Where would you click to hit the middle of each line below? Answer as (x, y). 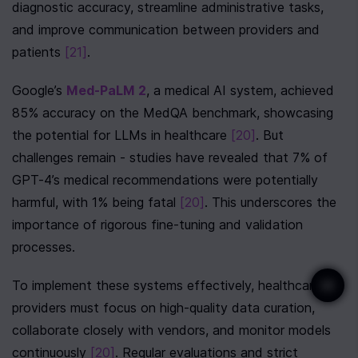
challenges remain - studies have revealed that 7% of (170, 157)
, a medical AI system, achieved (240, 90)
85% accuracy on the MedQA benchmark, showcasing (173, 113)
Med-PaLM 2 (106, 90)
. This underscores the (270, 202)
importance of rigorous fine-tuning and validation (157, 225)
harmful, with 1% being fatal (96, 202)
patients (38, 52)
